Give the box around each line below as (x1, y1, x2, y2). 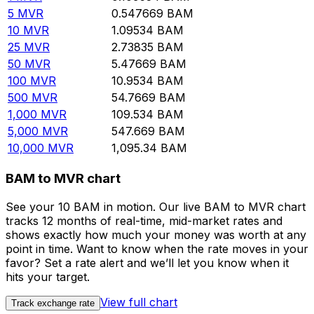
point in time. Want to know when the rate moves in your (6, 241, 308, 256)
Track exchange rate (11, 297, 95, 308)
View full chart (100, 294, 177, 309)
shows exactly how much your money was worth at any (6, 227, 306, 242)
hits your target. (6, 269, 90, 284)
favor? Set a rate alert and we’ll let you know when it (6, 255, 289, 270)
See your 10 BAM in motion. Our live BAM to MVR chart (6, 199, 306, 214)
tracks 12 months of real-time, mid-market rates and (6, 213, 282, 228)
